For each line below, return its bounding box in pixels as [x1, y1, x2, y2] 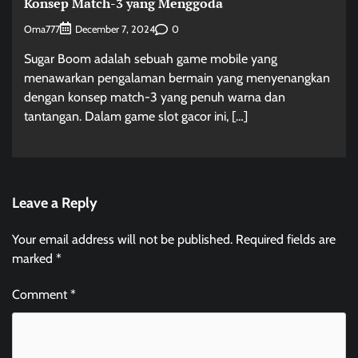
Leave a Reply [12, 194, 97, 213]
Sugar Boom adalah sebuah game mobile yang [24, 51, 277, 67]
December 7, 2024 [75, 23, 155, 36]
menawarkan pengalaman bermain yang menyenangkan [24, 70, 330, 86]
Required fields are [236, 232, 336, 248]
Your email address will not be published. [12, 232, 233, 248]
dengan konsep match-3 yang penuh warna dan [24, 89, 285, 105]
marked [12, 251, 56, 267]
